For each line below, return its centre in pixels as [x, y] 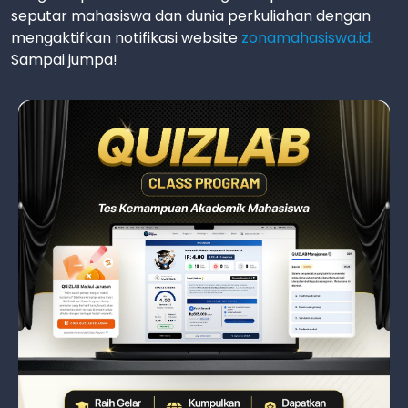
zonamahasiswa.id [306, 37]
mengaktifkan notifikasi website [126, 37]
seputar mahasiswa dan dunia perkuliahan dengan [191, 15]
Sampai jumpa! [64, 59]
